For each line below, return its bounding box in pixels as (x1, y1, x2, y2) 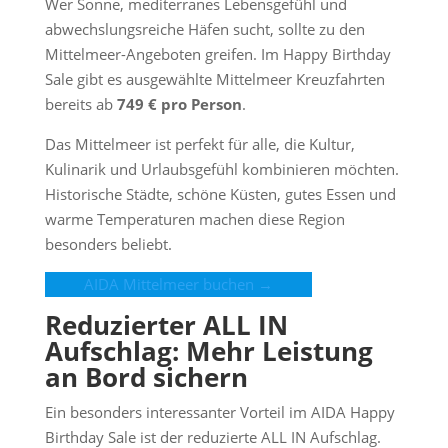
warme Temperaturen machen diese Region (44, 209, 345, 229)
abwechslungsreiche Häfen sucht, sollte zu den (44, 19, 365, 39)
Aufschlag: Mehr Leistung (44, 333, 373, 369)
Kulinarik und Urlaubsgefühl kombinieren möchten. (44, 159, 399, 179)
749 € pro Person (116, 94, 242, 114)
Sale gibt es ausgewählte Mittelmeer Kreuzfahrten (44, 69, 385, 89)
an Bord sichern (44, 359, 248, 395)
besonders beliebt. (44, 234, 172, 254)
